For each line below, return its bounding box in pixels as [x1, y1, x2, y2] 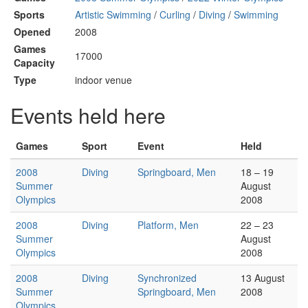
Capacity [14, 56, 55, 69]
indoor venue [75, 73, 132, 87]
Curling [159, 8, 190, 21]
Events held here [10, 100, 166, 130]
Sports [14, 8, 45, 21]
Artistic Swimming [75, 8, 151, 21]
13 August [241, 271, 285, 285]
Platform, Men [137, 218, 199, 232]
